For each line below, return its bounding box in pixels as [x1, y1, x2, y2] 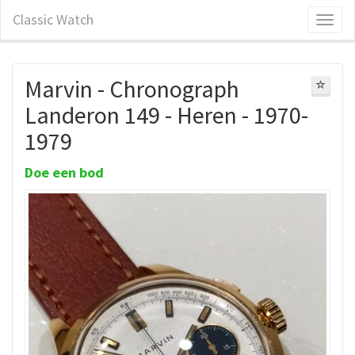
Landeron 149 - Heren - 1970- [25, 100, 308, 130]
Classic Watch [13, 10, 94, 29]
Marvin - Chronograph [25, 74, 239, 104]
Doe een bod [25, 163, 104, 181]
